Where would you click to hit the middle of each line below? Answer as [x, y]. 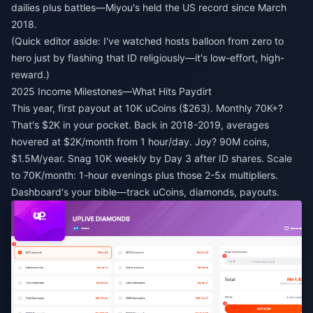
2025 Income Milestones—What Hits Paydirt [111, 91]
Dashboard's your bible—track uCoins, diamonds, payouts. [145, 192]
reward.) [30, 74]
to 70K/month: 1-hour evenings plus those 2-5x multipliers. [145, 175]
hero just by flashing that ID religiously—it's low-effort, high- [148, 58]
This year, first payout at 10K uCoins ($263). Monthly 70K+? [147, 108]
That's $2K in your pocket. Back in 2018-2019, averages [140, 125]
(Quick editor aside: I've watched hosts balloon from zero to [147, 41]
